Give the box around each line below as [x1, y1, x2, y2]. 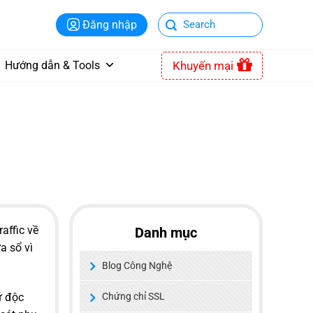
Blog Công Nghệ [101, 260, 172, 272]
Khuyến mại [173, 58, 233, 73]
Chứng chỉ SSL [101, 291, 165, 303]
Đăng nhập [82, 17, 137, 31]
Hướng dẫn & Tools [5, 59, 100, 72]
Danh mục [134, 224, 197, 242]
